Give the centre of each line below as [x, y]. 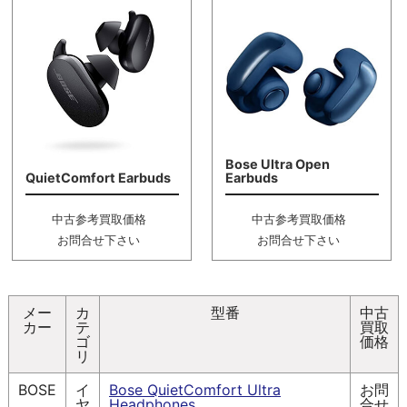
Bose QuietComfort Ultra [195, 389]
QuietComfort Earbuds [98, 178]
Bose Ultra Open [277, 164]
